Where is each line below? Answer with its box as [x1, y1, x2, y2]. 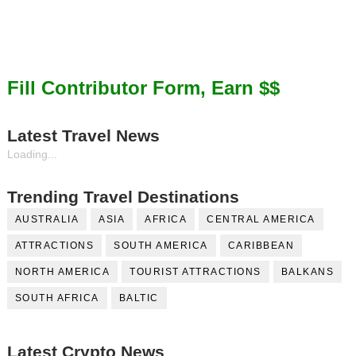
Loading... [6, 148, 57, 161]
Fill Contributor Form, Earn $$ [6, 77, 280, 99]
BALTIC [118, 292, 159, 304]
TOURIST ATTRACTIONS [130, 266, 261, 278]
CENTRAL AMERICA [207, 214, 315, 226]
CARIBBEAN [227, 240, 295, 252]
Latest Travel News [6, 126, 160, 145]
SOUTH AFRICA [14, 292, 99, 304]
